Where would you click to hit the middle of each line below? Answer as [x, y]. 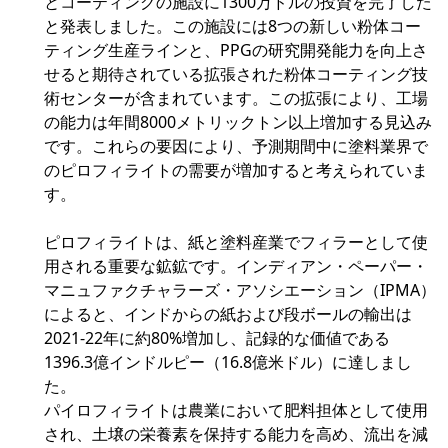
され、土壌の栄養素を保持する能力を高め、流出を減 [236, 434]
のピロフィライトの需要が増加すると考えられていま [236, 170]
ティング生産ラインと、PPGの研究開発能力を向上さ [236, 50]
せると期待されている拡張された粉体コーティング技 [236, 74]
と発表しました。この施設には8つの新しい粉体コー [232, 26]
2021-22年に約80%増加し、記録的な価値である [217, 338]
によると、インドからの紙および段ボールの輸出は [228, 314]
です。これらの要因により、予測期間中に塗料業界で [236, 146]
